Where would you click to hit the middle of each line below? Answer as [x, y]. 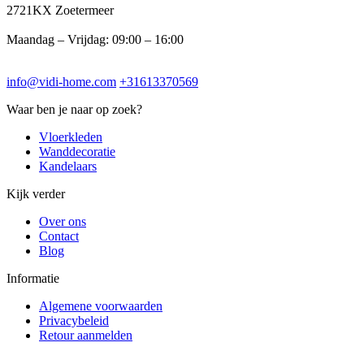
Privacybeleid [74, 320]
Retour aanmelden [86, 335]
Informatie [33, 278]
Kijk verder [36, 193]
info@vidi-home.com [61, 81]
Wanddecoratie [77, 151]
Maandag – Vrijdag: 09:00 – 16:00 [95, 39]
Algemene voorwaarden [101, 305]
